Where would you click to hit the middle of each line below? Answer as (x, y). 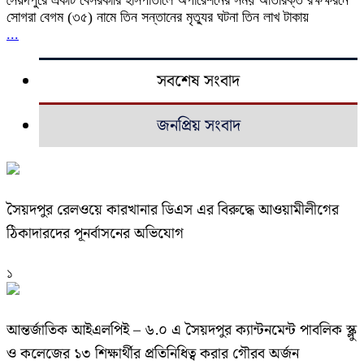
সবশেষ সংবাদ (198, 81)
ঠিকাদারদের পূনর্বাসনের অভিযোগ (95, 233)
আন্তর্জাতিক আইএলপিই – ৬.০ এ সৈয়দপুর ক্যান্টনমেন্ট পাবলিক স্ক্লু (182, 330)
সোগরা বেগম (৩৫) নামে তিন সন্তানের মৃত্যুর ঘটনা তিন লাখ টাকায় (158, 17)
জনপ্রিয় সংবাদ (198, 126)
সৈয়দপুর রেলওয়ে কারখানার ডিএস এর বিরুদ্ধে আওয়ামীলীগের (173, 210)
